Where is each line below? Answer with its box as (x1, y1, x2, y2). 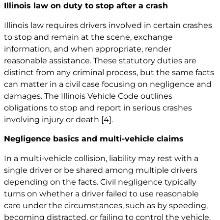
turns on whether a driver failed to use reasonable (4, 189, 199, 198)
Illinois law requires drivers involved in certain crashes (4, 21, 212, 30)
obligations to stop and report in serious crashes (4, 103, 192, 113)
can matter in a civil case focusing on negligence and (4, 80, 212, 89)
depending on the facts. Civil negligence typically (4, 177, 196, 187)
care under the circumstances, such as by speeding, (4, 200, 208, 210)
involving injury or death (4, 115, 101, 125)
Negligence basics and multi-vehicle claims (4, 134, 184, 143)
